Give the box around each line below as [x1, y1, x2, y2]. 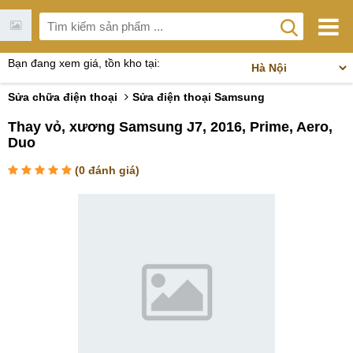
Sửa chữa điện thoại [8, 91, 117, 103]
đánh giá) [85, 164, 139, 176]
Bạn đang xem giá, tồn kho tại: [8, 57, 160, 69]
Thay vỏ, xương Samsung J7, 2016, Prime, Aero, [8, 119, 333, 135]
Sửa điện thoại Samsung [132, 91, 265, 103]
